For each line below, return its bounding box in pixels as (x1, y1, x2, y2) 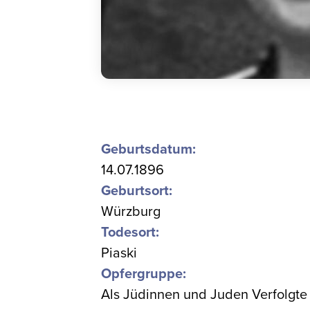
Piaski (101, 245, 138, 262)
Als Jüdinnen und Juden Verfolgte (101, 286, 308, 303)
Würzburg (101, 203, 161, 220)
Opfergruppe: (101, 266, 187, 282)
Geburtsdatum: (101, 141, 197, 158)
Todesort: (101, 224, 160, 241)
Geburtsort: (101, 183, 173, 199)
